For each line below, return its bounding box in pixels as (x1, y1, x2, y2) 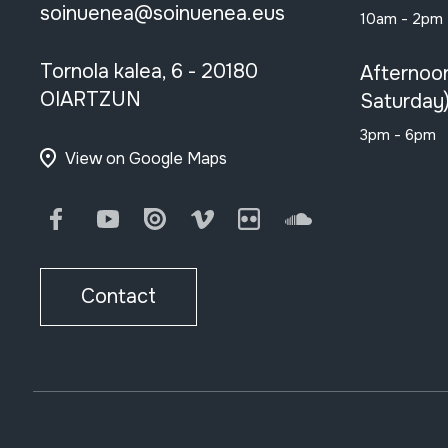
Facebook (76, 208, 168, 234)
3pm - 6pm (359, 125, 436, 146)
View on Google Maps (65, 148, 228, 170)
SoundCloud (311, 208, 424, 234)
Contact (81, 284, 157, 310)
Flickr (264, 208, 313, 234)
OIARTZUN (40, 87, 142, 113)
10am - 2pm (359, 9, 443, 30)
